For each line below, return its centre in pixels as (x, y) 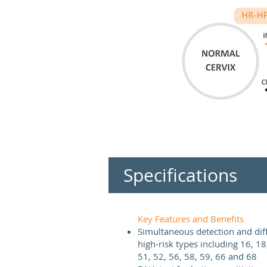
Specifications (180, 175)
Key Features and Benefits (191, 219)
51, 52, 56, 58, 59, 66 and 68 (197, 256)
